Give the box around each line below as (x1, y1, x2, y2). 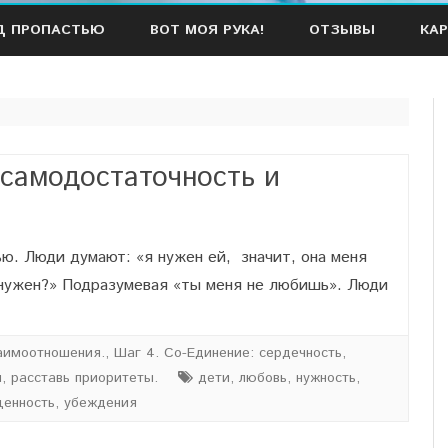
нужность (296, 367, 356, 388)
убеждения (64, 392, 137, 413)
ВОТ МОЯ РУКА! (150, 19, 264, 40)
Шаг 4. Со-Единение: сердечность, (114, 342, 346, 363)
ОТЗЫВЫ (309, 19, 375, 40)
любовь (239, 367, 287, 388)
